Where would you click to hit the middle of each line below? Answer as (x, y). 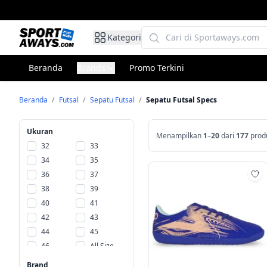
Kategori (125, 37)
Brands (91, 68)
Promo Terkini (157, 68)
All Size (102, 246)
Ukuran (40, 131)
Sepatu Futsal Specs (181, 100)
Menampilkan (180, 135)
